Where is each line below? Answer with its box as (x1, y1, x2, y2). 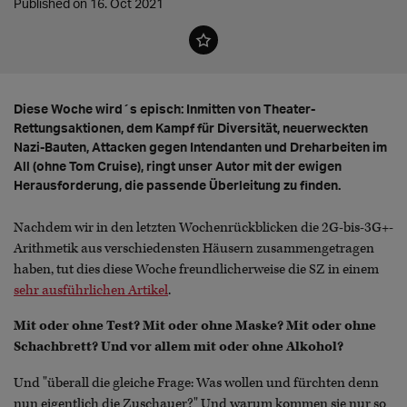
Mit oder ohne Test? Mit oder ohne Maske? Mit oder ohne (14, 317, 376, 335)
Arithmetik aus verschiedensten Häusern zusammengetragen (14, 240, 374, 258)
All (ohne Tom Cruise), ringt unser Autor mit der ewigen (14, 158, 342, 174)
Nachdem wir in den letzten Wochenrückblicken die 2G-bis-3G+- (14, 219, 393, 237)
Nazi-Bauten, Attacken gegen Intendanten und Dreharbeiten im (14, 139, 387, 155)
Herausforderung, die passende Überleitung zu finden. (14, 177, 341, 194)
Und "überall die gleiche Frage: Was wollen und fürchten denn (14, 373, 379, 392)
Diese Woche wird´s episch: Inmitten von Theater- (14, 101, 315, 117)
